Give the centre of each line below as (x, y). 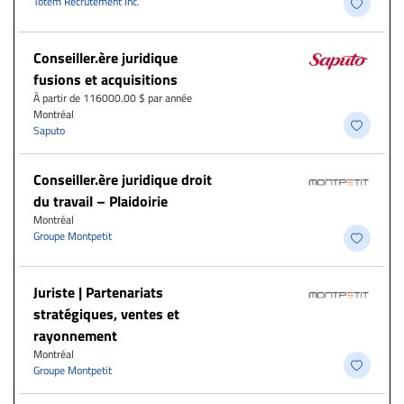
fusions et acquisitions (106, 80)
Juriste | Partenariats (98, 293)
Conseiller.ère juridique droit (123, 180)
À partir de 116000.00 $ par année (113, 98)
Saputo (49, 131)
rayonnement (75, 336)
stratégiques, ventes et (106, 314)
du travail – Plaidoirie (101, 202)
